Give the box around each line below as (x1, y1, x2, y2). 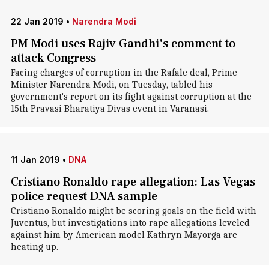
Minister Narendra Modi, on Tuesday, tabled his (10, 79, 213, 90)
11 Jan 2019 (10, 154, 60, 165)
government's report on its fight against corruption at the (10, 91, 252, 102)
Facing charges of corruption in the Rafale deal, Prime (10, 67, 237, 78)
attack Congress (10, 50, 96, 66)
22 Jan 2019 (10, 16, 64, 26)
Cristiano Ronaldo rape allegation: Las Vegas (10, 174, 255, 190)
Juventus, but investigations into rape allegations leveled (10, 217, 250, 228)
